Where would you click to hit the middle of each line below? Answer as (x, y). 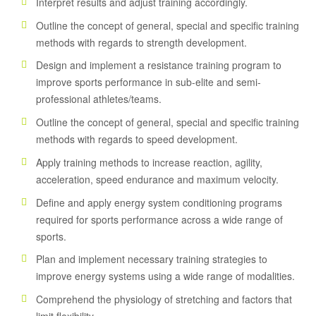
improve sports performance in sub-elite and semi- (148, 82)
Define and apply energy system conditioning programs (159, 202)
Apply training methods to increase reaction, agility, (149, 162)
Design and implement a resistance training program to (159, 65)
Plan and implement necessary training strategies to (152, 259)
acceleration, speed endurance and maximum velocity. (157, 179)
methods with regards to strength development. (141, 42)
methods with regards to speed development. (137, 139)
